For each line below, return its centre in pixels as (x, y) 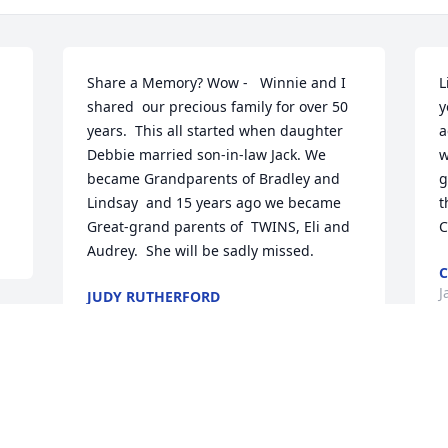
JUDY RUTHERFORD (154, 297)
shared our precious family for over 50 (218, 107)
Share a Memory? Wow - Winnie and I (217, 83)
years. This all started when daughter (215, 131)
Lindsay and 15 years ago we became (214, 203)
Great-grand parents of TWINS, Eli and (219, 227)
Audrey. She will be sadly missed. (201, 251)
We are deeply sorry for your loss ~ (204, 417)
